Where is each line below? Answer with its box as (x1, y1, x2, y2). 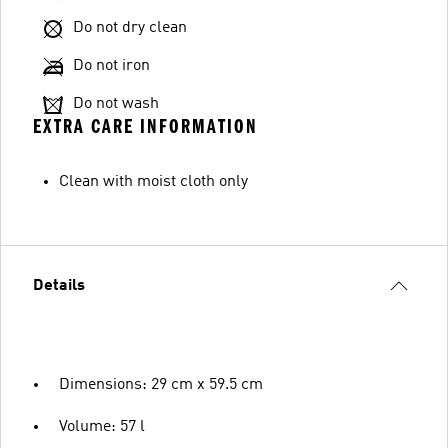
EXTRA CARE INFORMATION (33, 115, 258, 138)
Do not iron (73, 58, 150, 74)
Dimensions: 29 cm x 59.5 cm (59, 377, 263, 393)
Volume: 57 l (59, 419, 145, 435)
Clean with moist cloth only (59, 174, 248, 190)
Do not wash (73, 96, 159, 112)
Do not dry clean (73, 20, 187, 36)
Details (33, 278, 85, 294)
